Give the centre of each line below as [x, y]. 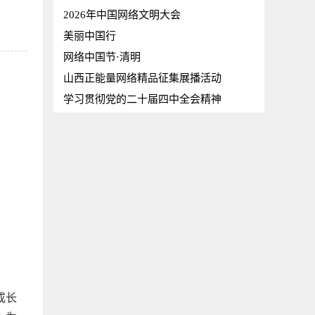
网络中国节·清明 [102, 57]
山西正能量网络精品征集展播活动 [142, 78]
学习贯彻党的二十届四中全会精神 [142, 99]
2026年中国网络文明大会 [122, 15]
